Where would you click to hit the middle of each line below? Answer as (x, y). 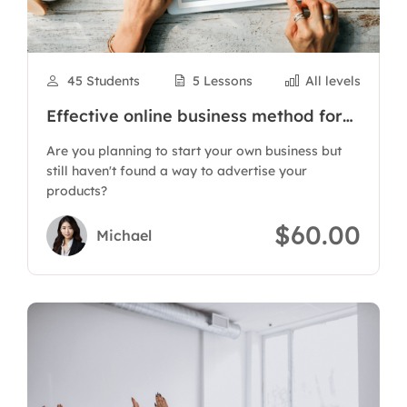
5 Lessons (222, 81)
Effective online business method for (194, 116)
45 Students (103, 81)
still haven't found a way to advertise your (177, 171)
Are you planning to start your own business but (194, 151)
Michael (124, 235)
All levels (333, 81)
